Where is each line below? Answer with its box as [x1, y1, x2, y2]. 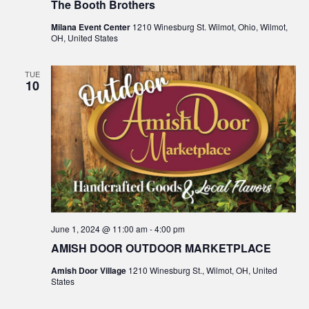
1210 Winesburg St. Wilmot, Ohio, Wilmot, [132, 20, 288, 32]
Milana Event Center [50, 20, 132, 33]
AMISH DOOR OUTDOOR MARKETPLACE [50, 240, 271, 257]
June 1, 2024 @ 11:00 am [50, 223, 148, 235]
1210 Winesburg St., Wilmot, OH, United [128, 264, 277, 277]
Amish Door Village [50, 264, 128, 277]
